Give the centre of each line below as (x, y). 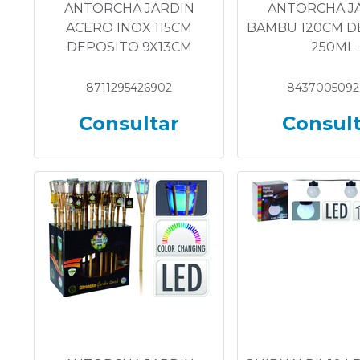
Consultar (129, 123)
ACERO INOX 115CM (129, 28)
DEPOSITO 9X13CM (129, 47)
